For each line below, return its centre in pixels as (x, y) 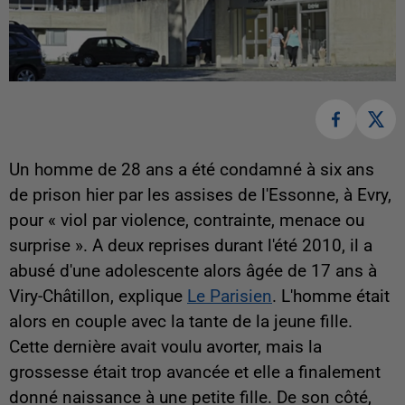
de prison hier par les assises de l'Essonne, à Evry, (200, 196)
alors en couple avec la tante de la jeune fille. (181, 322)
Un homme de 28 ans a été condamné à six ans (192, 170)
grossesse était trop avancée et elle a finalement (195, 373)
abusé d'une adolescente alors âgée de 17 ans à (193, 272)
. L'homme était (331, 297)
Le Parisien (230, 297)
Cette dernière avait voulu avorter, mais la (165, 348)
